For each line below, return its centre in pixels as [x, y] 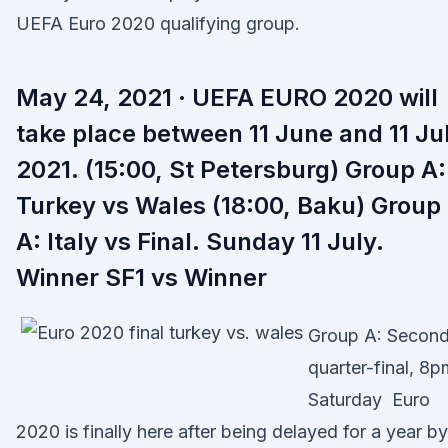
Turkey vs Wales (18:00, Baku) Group [228, 205]
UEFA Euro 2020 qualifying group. [158, 23]
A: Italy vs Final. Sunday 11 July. [200, 241]
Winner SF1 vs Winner [141, 277]
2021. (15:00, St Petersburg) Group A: [231, 169]
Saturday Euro [369, 399]
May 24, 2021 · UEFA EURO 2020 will [227, 97]
